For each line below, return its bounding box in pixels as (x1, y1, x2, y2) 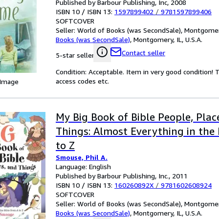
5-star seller (56, 51, 94, 59)
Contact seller (122, 48, 165, 57)
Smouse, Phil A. (56, 153, 108, 161)
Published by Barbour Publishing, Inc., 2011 (56, 172, 188, 180)
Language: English (56, 162, 111, 171)
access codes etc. (56, 77, 109, 85)
